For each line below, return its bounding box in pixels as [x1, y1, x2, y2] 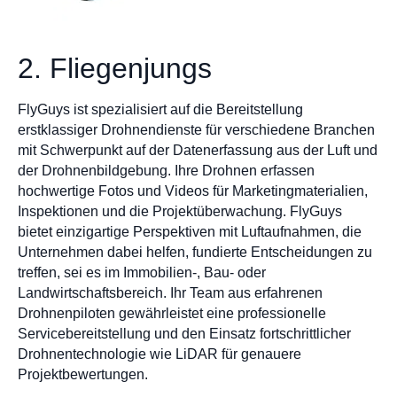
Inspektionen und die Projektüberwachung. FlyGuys [18, 203, 342, 219]
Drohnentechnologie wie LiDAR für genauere [18, 346, 301, 362]
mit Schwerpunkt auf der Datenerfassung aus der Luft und [18, 142, 378, 158]
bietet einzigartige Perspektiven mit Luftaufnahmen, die [18, 223, 362, 239]
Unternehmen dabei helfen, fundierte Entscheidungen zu [18, 244, 372, 260]
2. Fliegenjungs [18, 51, 212, 84]
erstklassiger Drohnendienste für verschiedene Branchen [18, 121, 375, 137]
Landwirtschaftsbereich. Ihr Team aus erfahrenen [18, 284, 323, 300]
